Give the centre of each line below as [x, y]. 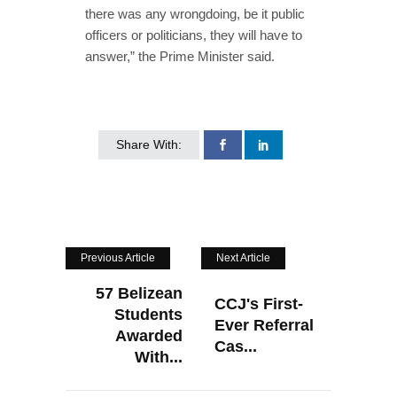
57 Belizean [139, 293]
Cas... [236, 346]
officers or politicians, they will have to [194, 35]
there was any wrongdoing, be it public [195, 13]
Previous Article [118, 257]
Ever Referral [264, 325]
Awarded [149, 335]
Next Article [243, 257]
